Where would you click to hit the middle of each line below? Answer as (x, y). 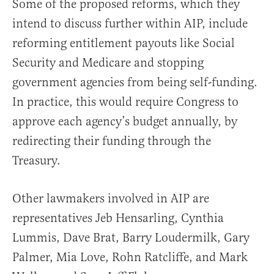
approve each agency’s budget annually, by (125, 122)
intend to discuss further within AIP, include (130, 24)
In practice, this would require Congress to (125, 102)
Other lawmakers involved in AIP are (111, 199)
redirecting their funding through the (112, 141)
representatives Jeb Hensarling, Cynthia (118, 218)
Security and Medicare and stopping (108, 63)
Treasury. (36, 161)
